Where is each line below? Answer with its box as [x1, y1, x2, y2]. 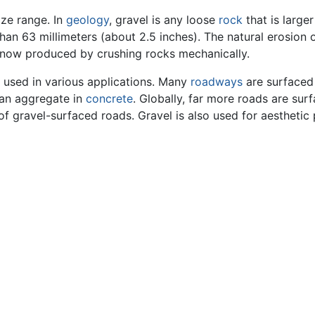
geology [66, 12, 109, 27]
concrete [86, 91, 133, 105]
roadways [191, 74, 243, 89]
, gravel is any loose [109, 12, 219, 27]
